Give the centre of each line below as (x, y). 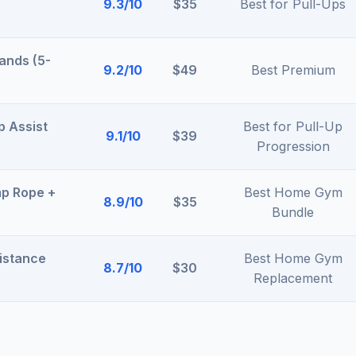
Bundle (293, 212)
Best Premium (293, 70)
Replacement (293, 278)
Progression (293, 146)
